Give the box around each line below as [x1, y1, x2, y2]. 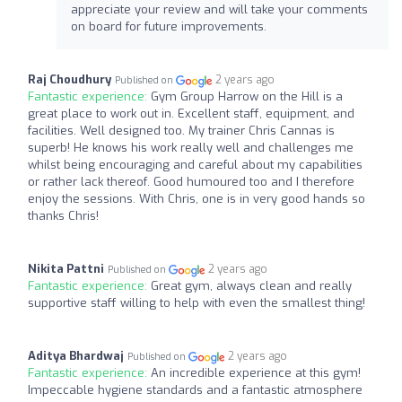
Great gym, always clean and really [151, 278, 352, 294]
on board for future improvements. [71, 19, 267, 35]
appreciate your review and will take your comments [71, 2, 368, 18]
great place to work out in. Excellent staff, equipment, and [28, 106, 354, 122]
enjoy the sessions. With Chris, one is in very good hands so [28, 191, 365, 207]
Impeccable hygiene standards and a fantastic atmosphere [28, 382, 363, 398]
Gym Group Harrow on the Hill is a [151, 89, 343, 105]
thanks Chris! [28, 208, 99, 224]
